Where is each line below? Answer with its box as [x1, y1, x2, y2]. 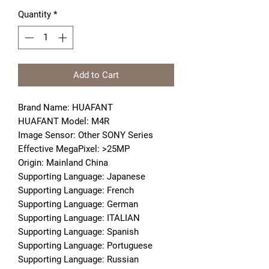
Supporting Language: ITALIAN [18, 212, 140, 223]
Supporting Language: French [18, 184, 134, 196]
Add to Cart [73, 69, 119, 80]
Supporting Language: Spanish [18, 226, 139, 237]
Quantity [18, 9, 51, 20]
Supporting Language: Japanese [18, 171, 145, 182]
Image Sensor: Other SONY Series [18, 129, 153, 141]
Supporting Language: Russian [18, 253, 139, 265]
